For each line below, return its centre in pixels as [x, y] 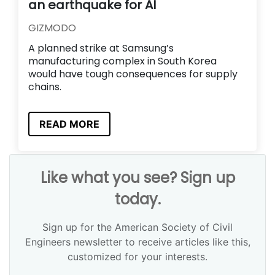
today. [137, 199]
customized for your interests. [137, 257]
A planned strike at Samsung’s [101, 48]
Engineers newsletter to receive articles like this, [137, 242]
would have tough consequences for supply [133, 74]
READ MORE [69, 124]
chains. [45, 87]
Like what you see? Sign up [137, 178]
